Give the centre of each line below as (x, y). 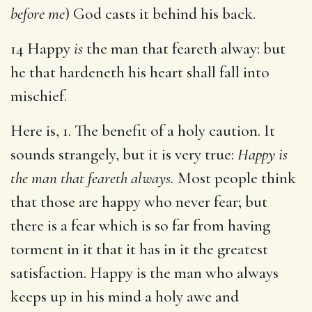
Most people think (235, 178)
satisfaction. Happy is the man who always (145, 273)
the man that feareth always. (92, 178)
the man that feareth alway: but (184, 48)
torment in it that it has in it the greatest (139, 249)
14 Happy (42, 48)
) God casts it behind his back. (160, 14)
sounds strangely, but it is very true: (124, 154)
